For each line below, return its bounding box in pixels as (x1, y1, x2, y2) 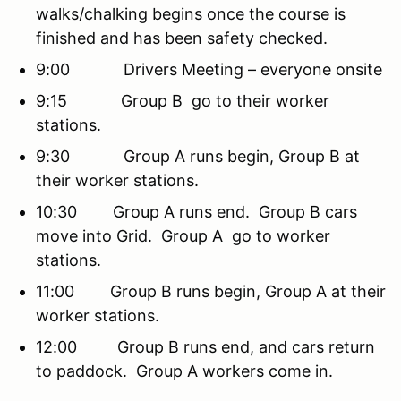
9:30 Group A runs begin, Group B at (36, 146, 360, 166)
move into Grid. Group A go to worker (36, 226, 330, 245)
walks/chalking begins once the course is (36, 4, 346, 23)
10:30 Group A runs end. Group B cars (36, 201, 357, 221)
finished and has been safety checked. (36, 28, 328, 47)
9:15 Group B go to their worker (36, 90, 329, 110)
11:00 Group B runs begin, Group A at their (36, 281, 386, 301)
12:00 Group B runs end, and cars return (36, 337, 375, 356)
